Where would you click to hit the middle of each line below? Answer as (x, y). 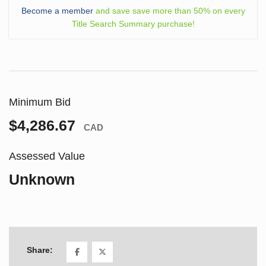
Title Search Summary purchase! (133, 23)
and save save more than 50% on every (169, 10)
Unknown (42, 179)
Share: (40, 250)
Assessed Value (47, 156)
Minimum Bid (40, 102)
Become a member (57, 10)
